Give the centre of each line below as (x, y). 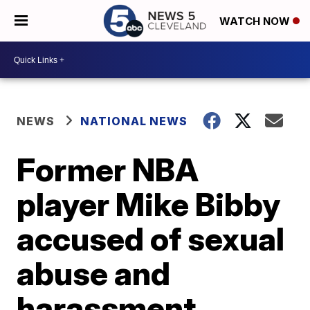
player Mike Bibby (149, 204)
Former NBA (108, 170)
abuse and (94, 273)
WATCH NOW (256, 21)
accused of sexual (151, 239)
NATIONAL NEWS (134, 121)
